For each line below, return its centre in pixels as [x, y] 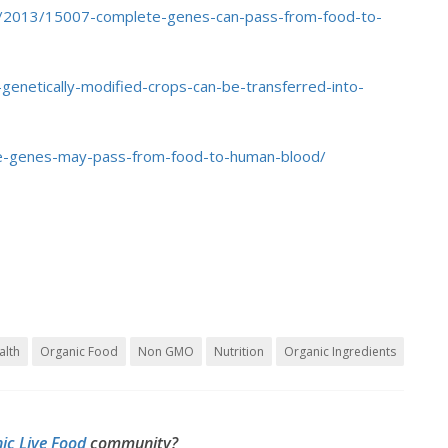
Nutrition [239, 351]
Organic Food [79, 351]
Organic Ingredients [340, 351]
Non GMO [166, 351]
